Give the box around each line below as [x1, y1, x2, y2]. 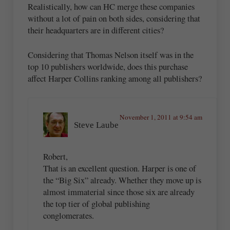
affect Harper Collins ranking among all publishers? [28, 72, 202, 85]
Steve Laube [73, 120, 119, 130]
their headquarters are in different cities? [28, 24, 164, 36]
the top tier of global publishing [43, 198, 150, 210]
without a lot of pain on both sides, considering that [28, 12, 201, 24]
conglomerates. [43, 209, 94, 222]
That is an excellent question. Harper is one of [43, 162, 196, 175]
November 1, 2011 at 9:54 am [119, 112, 202, 122]
